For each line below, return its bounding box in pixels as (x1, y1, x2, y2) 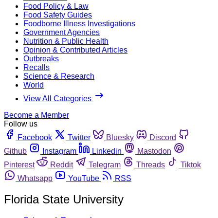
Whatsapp (18, 174, 53, 182)
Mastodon (137, 146, 171, 155)
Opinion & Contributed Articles (23, 45, 127, 54)
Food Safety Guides (23, 10, 92, 19)
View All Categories (23, 94, 93, 103)
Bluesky (106, 133, 134, 142)
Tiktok (181, 160, 201, 169)
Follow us (4, 119, 37, 128)
